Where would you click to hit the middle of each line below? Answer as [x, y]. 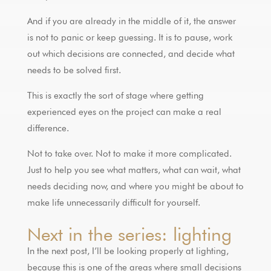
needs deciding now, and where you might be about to [135, 186]
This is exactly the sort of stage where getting [115, 95]
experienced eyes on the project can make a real [124, 112]
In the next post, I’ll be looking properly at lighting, [128, 251]
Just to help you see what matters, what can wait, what [134, 170]
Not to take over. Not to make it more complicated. [129, 153]
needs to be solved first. [74, 70]
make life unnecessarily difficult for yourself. [113, 202]
